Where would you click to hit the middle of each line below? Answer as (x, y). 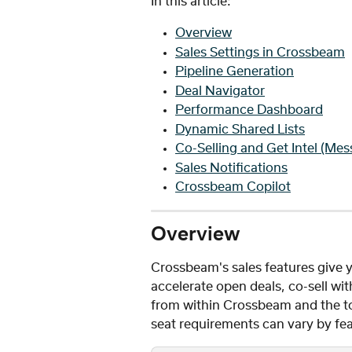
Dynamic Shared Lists (240, 129)
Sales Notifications (231, 168)
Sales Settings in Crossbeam (260, 52)
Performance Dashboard (249, 110)
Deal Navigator (220, 91)
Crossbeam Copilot (233, 187)
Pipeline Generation (235, 72)
